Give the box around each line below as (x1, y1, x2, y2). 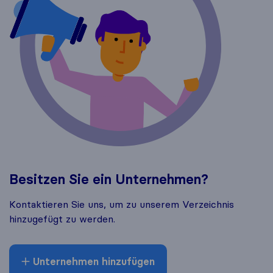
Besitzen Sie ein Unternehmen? (9, 171, 208, 188)
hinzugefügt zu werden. (9, 213, 115, 225)
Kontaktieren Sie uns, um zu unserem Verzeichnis (9, 198, 234, 211)
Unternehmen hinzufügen (30, 255, 155, 268)
